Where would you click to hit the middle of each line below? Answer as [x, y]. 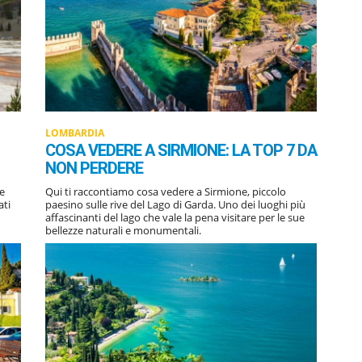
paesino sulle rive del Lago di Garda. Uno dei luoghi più [175, 204]
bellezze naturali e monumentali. [123, 230]
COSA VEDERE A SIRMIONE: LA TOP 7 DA [181, 150]
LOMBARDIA [75, 133]
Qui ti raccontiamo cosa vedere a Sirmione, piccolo [166, 191]
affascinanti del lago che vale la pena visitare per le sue [175, 217]
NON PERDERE [94, 168]
